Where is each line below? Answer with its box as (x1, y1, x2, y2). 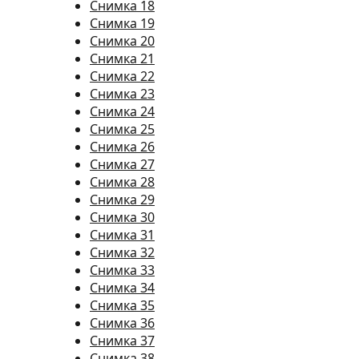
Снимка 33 (90, 261, 155, 279)
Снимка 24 (90, 103, 155, 120)
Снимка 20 (90, 32, 155, 50)
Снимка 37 (90, 332, 155, 349)
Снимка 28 (90, 173, 155, 191)
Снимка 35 (90, 296, 155, 314)
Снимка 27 (90, 155, 155, 173)
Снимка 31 (90, 226, 155, 244)
